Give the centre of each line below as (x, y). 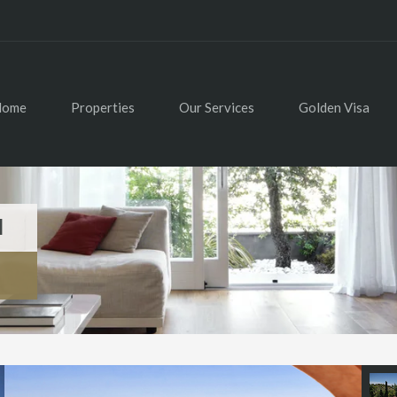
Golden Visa (334, 107)
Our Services (217, 107)
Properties (103, 107)
